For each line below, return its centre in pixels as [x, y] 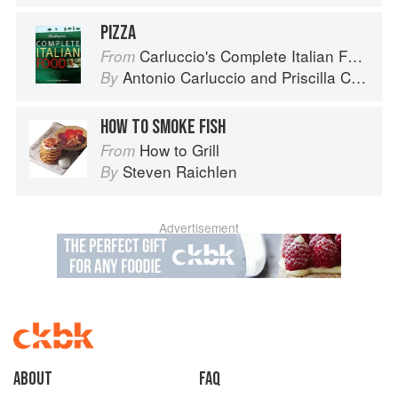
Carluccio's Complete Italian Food [243, 56]
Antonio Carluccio [184, 77]
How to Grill [179, 150]
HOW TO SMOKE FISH [163, 127]
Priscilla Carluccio [316, 77]
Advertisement [199, 228]
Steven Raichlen [180, 171]
